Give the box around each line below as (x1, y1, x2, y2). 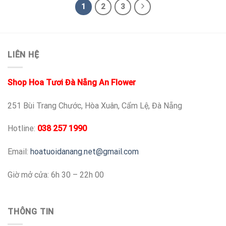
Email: (8, 147, 30, 157)
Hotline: (8, 124, 37, 134)
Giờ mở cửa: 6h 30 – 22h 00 (8, 169, 104, 180)
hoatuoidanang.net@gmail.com (30, 147, 139, 157)
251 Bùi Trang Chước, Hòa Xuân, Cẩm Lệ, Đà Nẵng (8, 100, 182, 110)
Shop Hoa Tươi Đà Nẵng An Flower (8, 77, 136, 87)
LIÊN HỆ (8, 50, 39, 60)
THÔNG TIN (8, 206, 54, 216)
